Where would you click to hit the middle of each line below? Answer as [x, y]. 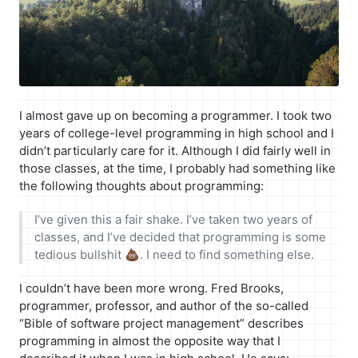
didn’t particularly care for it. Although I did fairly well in [175, 150]
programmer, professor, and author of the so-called [164, 305]
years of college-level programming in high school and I [177, 133]
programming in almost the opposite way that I [150, 340]
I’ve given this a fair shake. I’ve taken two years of [173, 219]
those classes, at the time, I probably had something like [177, 168]
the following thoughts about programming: [141, 185]
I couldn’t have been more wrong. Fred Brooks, [151, 288]
